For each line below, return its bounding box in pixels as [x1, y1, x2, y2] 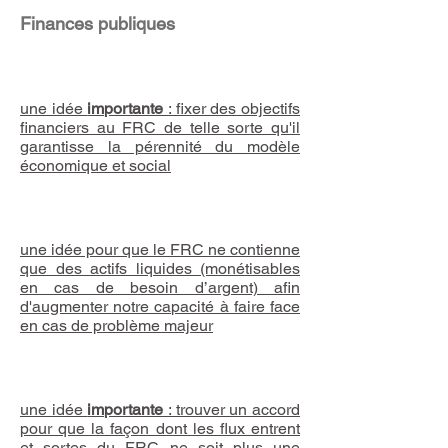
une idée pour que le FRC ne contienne [20, 240, 300, 259]
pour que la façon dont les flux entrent [20, 419, 300, 438]
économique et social [20, 156, 171, 175]
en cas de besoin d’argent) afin [20, 278, 300, 297]
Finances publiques [20, 13, 175, 34]
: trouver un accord [168, 400, 301, 419]
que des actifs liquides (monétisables [20, 259, 300, 278]
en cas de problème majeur [20, 316, 213, 335]
